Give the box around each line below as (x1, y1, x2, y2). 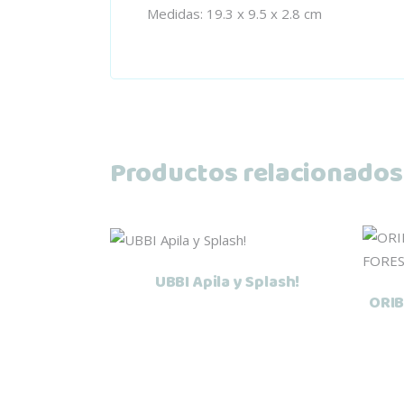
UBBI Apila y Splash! (154, 269, 300, 295)
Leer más (196, 242, 259, 265)
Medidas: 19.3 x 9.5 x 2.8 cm (147, 4, 322, 23)
